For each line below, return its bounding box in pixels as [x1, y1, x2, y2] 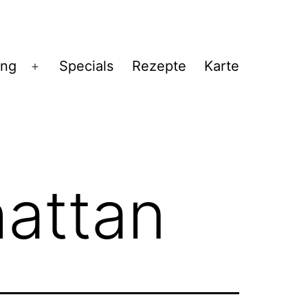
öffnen [34, 88, 77, 105]
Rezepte [131, 58, 186, 75]
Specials [59, 58, 114, 75]
